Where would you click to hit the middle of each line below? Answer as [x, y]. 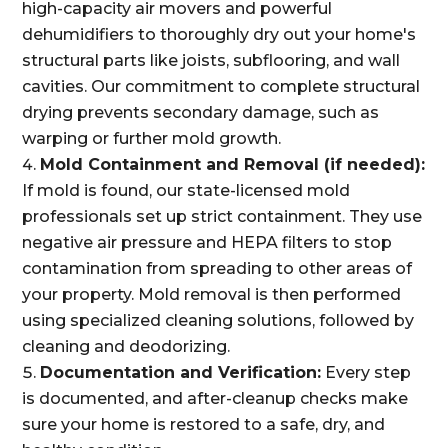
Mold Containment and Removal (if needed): [233, 164]
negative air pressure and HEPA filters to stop [207, 242]
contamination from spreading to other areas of [217, 268]
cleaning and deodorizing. [126, 346]
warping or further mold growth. [152, 138]
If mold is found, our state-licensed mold [186, 190]
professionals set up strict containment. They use [222, 216]
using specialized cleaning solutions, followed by [218, 320]
